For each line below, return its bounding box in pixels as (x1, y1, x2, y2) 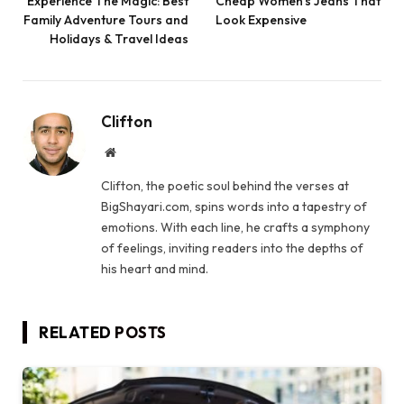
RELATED (39, 322, 115, 342)
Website (115, 144, 155, 158)
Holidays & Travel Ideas (50, 30, 188, 47)
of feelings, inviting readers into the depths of (101, 239, 363, 256)
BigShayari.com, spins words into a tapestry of (101, 197, 367, 215)
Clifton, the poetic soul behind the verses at (101, 177, 349, 194)
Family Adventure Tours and (23, 11, 188, 28)
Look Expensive (216, 11, 307, 28)
